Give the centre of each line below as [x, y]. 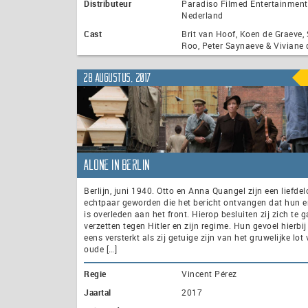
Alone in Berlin [117, 165]
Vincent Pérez [209, 274]
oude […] [100, 249]
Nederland [202, 15]
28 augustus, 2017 [118, 77]
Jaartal [98, 293]
